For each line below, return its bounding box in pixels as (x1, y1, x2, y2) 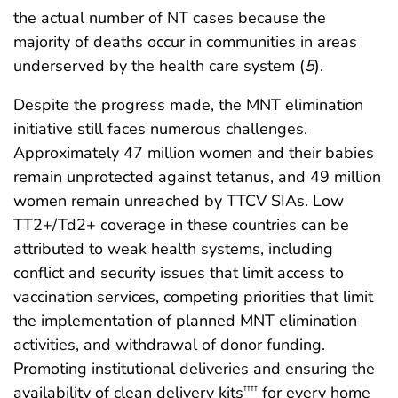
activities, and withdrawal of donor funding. (13, 334, 325, 356)
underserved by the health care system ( (13, 55, 305, 77)
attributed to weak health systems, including (13, 238, 333, 260)
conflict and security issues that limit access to (13, 262, 344, 284)
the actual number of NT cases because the (13, 7, 326, 29)
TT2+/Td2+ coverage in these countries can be (13, 214, 349, 236)
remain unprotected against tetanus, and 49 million (13, 166, 381, 188)
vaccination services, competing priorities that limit (13, 286, 373, 308)
